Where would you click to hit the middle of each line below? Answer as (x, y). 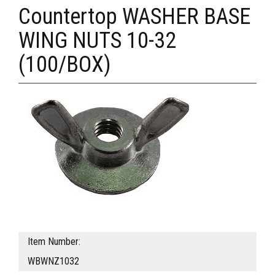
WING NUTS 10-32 (97, 41)
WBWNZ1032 (53, 261)
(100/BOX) (65, 65)
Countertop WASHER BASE (134, 17)
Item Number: (54, 242)
